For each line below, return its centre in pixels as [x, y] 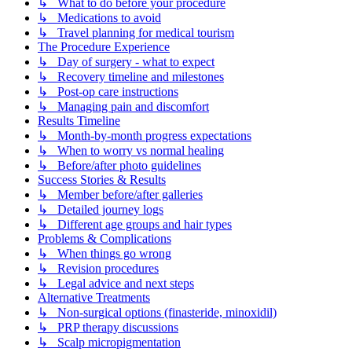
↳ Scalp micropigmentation [109, 343]
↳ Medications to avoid [99, 18]
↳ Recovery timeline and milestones [131, 77]
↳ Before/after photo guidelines [119, 166]
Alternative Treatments [94, 298]
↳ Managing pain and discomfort [123, 107]
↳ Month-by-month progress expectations [145, 136]
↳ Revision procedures [98, 269]
